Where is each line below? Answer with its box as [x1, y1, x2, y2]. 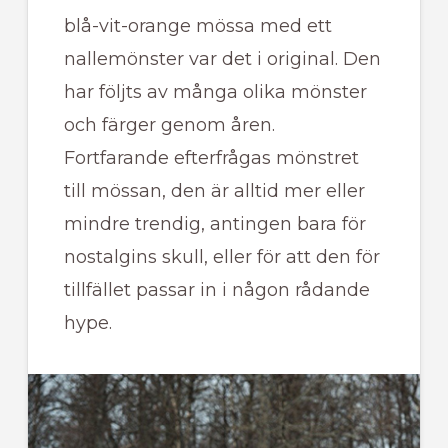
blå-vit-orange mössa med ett [63, 15, 332, 38]
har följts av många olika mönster [63, 81, 367, 104]
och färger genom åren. [63, 114, 275, 137]
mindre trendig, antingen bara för [63, 213, 366, 236]
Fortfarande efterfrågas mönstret [63, 147, 359, 170]
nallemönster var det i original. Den [63, 48, 381, 71]
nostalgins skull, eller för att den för [63, 246, 380, 269]
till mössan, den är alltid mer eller [63, 180, 365, 203]
